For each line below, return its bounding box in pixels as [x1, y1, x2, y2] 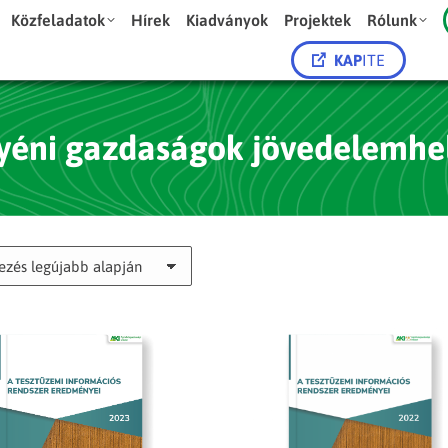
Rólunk [367, 11, 418, 29]
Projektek [284, 11, 352, 29]
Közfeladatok [11, 11, 106, 29]
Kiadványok [186, 11, 269, 29]
